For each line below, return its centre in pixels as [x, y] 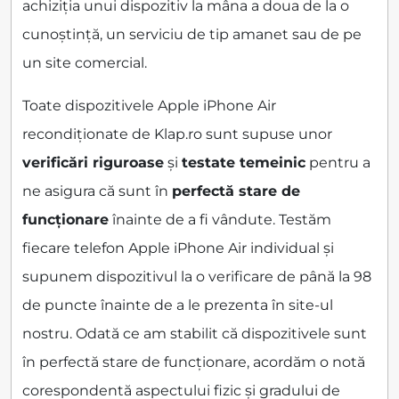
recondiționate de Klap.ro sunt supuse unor [177, 134]
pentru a [338, 162]
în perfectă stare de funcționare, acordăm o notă [194, 362]
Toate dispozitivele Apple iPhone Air [149, 105]
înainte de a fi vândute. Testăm [220, 219]
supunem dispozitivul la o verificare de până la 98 [197, 276]
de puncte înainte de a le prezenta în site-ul [178, 305]
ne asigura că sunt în [97, 191]
